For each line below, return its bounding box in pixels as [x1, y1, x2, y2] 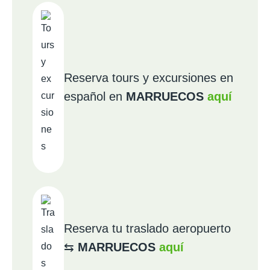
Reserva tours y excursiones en [64, 71, 233, 84]
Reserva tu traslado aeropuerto [64, 222, 231, 235]
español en [64, 90, 126, 103]
